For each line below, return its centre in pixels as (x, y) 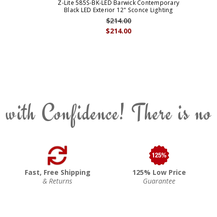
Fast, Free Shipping (57, 172)
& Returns (58, 181)
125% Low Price (159, 172)
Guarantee (159, 181)
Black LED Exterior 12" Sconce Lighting (119, 10)
